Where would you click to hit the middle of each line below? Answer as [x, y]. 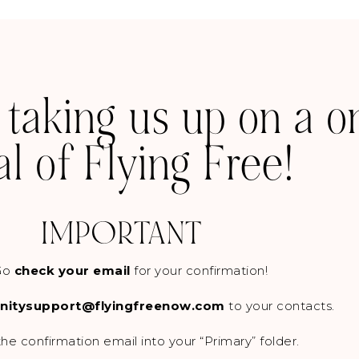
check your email [72, 270]
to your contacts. [284, 306]
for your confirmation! [199, 270]
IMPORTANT [122, 234]
